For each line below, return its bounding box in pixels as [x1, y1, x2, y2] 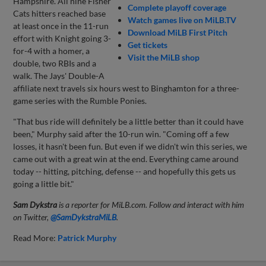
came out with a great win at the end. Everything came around [13, 154, 239, 164]
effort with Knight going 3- [13, 33, 112, 44]
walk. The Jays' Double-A [13, 71, 105, 81]
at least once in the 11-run [13, 21, 109, 31]
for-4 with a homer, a [13, 46, 90, 56]
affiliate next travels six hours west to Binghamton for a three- [13, 83, 240, 94]
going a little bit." [13, 179, 75, 189]
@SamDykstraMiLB [50, 212, 117, 223]
